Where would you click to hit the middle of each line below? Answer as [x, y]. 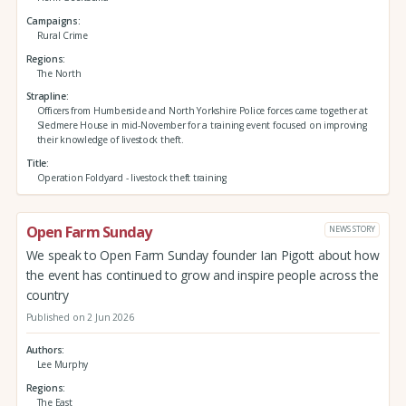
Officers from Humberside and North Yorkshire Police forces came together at [202, 111]
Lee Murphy [62, 364]
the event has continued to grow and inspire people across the [202, 275]
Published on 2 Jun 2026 [80, 317]
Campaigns [52, 20]
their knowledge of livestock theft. [110, 140]
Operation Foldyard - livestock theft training [131, 178]
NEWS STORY [352, 229]
